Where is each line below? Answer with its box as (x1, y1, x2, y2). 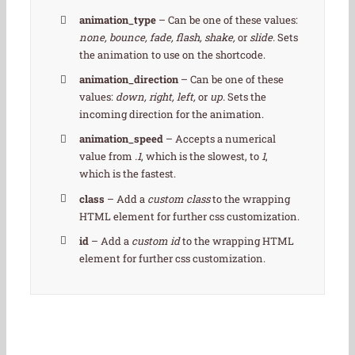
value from (79, 149, 136, 164)
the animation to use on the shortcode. (79, 48, 266, 63)
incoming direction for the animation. (79, 107, 265, 122)
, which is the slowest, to (141, 149, 262, 164)
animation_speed (79, 132, 164, 147)
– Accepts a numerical (163, 132, 277, 147)
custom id (132, 233, 181, 248)
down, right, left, (116, 90, 199, 105)
